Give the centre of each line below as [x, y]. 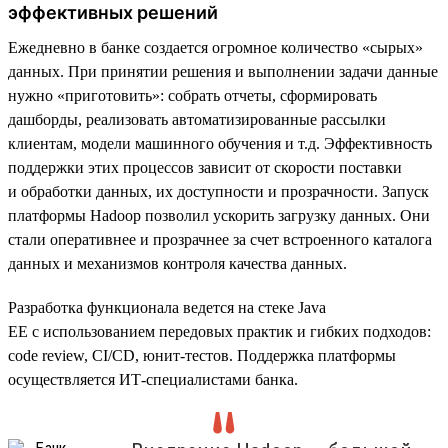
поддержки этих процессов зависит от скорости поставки [205, 167]
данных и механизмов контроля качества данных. [177, 263]
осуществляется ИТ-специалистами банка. [153, 379]
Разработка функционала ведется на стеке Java [167, 307]
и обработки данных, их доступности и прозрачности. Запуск [218, 191]
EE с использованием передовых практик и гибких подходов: [219, 331]
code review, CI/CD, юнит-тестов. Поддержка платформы [202, 355]
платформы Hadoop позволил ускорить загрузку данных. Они [219, 215]
